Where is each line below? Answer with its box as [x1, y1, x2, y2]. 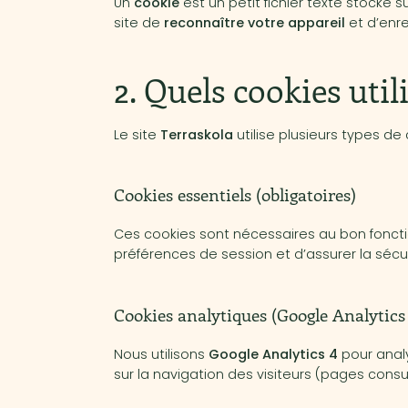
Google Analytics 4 [208, 344, 338, 363]
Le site [113, 125, 160, 144]
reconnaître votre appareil [163, 14, 345, 33]
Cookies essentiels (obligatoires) [113, 182, 356, 207]
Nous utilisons [113, 344, 209, 363]
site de [113, 14, 164, 33]
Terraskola [159, 125, 233, 144]
